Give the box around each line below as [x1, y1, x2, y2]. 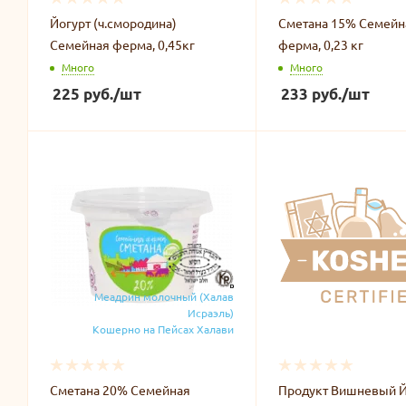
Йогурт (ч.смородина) [50, 14, 177, 31]
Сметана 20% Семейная [50, 381, 190, 398]
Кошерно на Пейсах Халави [92, 321, 234, 336]
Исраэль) [187, 304, 234, 320]
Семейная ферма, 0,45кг [50, 35, 195, 53]
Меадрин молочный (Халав [93, 288, 234, 304]
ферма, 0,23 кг [277, 35, 363, 53]
